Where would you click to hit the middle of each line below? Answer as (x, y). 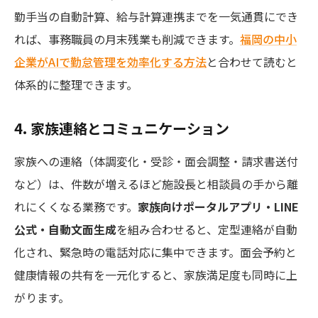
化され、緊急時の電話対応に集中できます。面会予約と (155, 252)
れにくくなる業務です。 (76, 206)
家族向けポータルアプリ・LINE (218, 206)
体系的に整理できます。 (76, 84)
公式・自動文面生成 (65, 229)
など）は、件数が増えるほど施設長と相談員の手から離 (156, 183)
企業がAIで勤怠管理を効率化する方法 (110, 61)
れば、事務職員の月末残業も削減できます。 (127, 39)
